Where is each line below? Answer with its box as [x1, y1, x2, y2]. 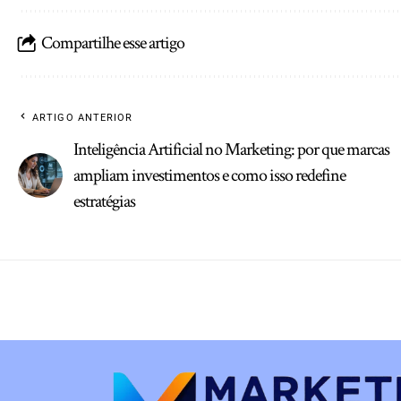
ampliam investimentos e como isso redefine [73, 163, 346, 187]
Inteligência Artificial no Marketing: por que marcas [73, 137, 389, 161]
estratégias [73, 189, 135, 213]
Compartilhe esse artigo [41, 31, 184, 55]
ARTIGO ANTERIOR [32, 111, 133, 124]
